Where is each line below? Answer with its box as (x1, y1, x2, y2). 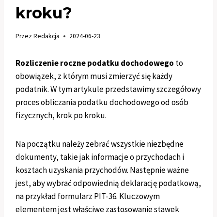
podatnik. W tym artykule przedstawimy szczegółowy (15, 84, 201, 95)
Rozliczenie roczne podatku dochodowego (15, 58, 174, 69)
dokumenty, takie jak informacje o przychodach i (15, 152, 184, 163)
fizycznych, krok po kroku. (15, 110, 107, 121)
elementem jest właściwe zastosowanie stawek (15, 204, 179, 215)
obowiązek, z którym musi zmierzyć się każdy (15, 71, 172, 82)
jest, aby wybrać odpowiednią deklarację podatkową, (15, 178, 201, 189)
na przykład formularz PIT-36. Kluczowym (15, 191, 160, 202)
